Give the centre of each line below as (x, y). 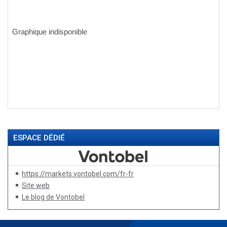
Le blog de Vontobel (53, 197)
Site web (36, 185)
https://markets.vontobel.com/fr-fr (78, 174)
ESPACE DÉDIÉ (39, 138)
